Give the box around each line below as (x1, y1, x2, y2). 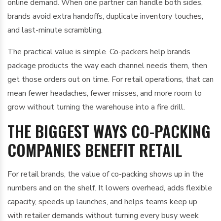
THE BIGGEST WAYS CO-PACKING (7, 119, 211, 143)
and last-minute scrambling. (7, 25, 103, 36)
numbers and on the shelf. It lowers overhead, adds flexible (7, 183, 212, 193)
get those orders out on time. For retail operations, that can (7, 74, 214, 85)
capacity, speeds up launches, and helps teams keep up (7, 196, 197, 207)
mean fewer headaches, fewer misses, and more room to (7, 88, 202, 99)
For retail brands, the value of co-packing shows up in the (7, 169, 204, 180)
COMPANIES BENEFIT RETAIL (7, 138, 182, 161)
